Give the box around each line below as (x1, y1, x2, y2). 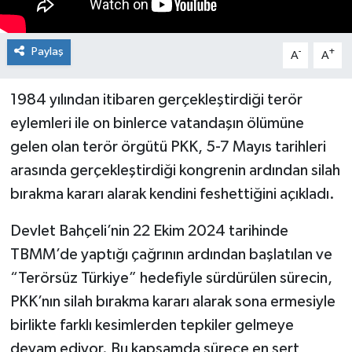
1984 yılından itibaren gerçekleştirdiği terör (9, 92, 302, 108)
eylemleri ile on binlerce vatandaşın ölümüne (9, 115, 304, 132)
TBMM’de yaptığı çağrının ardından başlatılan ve (9, 247, 332, 263)
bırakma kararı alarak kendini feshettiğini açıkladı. (9, 186, 335, 203)
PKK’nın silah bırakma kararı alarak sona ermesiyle (9, 294, 335, 310)
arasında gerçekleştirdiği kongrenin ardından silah (9, 163, 340, 179)
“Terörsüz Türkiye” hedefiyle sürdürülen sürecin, (9, 270, 332, 287)
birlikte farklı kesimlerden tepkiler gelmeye (9, 317, 294, 334)
